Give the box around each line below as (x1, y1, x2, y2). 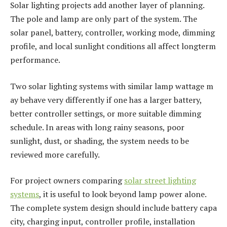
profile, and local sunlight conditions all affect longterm (10, 41, 216, 52)
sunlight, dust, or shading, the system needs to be (10, 135, 189, 146)
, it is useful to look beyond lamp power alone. (39, 188, 206, 200)
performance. (10, 54, 60, 66)
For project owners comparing (10, 175, 124, 186)
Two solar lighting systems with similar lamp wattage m (10, 80, 213, 92)
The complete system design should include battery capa (10, 202, 217, 214)
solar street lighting (124, 175, 196, 186)
